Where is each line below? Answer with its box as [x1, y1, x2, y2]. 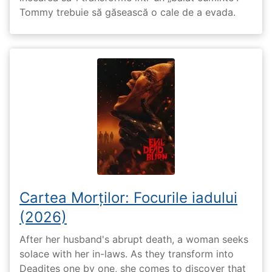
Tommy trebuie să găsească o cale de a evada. [19, 6, 236, 18]
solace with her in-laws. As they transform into [19, 248, 234, 260]
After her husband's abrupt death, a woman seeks [19, 233, 248, 246]
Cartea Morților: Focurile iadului [19, 189, 237, 206]
